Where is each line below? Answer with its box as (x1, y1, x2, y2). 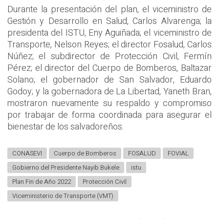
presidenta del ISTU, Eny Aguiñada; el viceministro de (7, 26, 212, 40)
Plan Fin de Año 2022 (12, 177, 71, 187)
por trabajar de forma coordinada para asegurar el (7, 108, 212, 122)
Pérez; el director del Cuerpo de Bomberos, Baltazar (7, 61, 212, 75)
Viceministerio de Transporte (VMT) (12, 191, 113, 201)
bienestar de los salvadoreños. (7, 120, 124, 133)
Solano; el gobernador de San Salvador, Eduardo (7, 73, 212, 87)
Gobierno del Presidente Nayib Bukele (12, 163, 119, 173)
